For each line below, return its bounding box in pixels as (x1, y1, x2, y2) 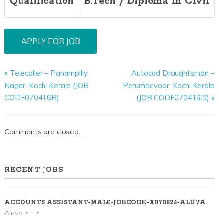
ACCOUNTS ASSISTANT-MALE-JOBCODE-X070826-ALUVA (4, 199, 206, 207)
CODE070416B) (4, 93, 59, 103)
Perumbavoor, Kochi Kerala (123, 81, 215, 90)
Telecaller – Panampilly (9, 68, 88, 78)
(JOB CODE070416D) (136, 93, 210, 103)
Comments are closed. (4, 127, 80, 136)
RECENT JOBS (4, 165, 64, 175)
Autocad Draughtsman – (131, 68, 215, 78)
